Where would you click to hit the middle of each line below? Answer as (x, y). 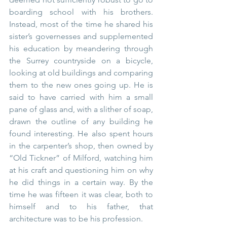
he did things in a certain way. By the (81, 182)
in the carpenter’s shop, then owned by (81, 146)
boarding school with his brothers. (81, 12)
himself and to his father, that (81, 207)
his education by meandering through (81, 49)
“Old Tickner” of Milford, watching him (81, 158)
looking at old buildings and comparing (81, 73)
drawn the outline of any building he (81, 122)
